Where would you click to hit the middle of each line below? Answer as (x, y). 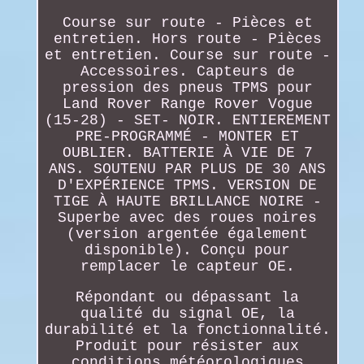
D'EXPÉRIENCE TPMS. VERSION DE (188, 185)
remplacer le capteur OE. (187, 266)
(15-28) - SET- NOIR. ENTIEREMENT (187, 120)
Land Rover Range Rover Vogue (187, 104)
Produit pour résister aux (188, 346)
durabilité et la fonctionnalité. (187, 329)
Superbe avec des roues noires (188, 217)
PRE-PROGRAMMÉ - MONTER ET (188, 136)
